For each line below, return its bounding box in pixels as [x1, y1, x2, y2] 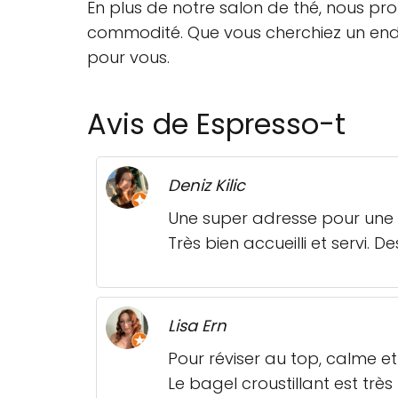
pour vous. [87, 46, 170, 69]
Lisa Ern [168, 314, 227, 338]
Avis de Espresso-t [87, 104, 346, 145]
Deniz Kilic [168, 174, 245, 197]
